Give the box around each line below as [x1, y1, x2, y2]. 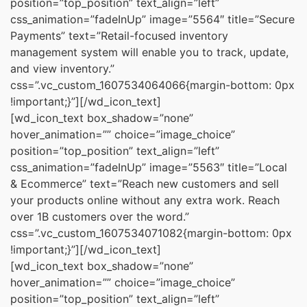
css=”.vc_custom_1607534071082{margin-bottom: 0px [10, 226, 292, 241]
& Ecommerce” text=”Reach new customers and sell [10, 177, 279, 191]
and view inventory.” [10, 62, 114, 76]
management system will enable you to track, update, [10, 45, 288, 60]
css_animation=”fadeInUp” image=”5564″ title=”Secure [10, 12, 295, 27]
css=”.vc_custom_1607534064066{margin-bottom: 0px [10, 78, 295, 93]
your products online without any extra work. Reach [10, 193, 280, 208]
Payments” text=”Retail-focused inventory [10, 29, 228, 43]
